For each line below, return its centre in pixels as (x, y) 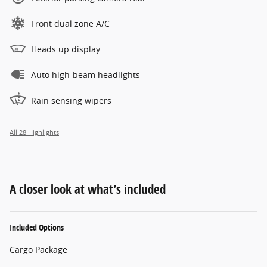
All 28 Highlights (34, 132)
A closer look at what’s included (88, 189)
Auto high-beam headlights (86, 74)
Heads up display (66, 49)
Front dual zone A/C (70, 23)
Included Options (37, 227)
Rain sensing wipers (71, 100)
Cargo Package (38, 249)
